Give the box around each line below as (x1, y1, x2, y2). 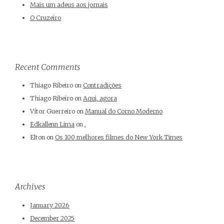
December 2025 (30, 214, 74, 222)
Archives (15, 181, 45, 192)
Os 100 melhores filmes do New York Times (55, 133, 182, 141)
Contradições (83, 81, 121, 89)
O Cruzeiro (30, 13, 61, 21)
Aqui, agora (83, 94, 117, 102)
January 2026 (30, 201, 69, 209)
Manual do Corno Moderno (85, 107, 162, 115)
